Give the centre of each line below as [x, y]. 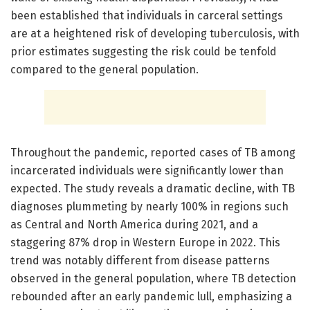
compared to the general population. [104, 69]
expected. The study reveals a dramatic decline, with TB [153, 188]
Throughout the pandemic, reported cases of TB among [153, 152]
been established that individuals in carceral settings [147, 15]
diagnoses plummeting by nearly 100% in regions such [149, 206]
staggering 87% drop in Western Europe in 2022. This [145, 242]
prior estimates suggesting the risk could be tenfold [144, 51]
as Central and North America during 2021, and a [134, 224]
